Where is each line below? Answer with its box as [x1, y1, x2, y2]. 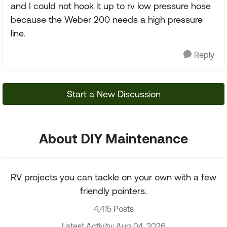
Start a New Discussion [66, 89, 161, 99]
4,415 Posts [93, 204, 134, 213]
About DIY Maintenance [39, 131, 188, 146]
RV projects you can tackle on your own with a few [11, 172, 216, 182]
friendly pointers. [80, 185, 147, 196]
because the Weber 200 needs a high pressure [11, 14, 203, 25]
